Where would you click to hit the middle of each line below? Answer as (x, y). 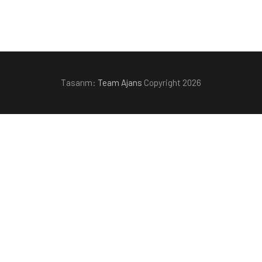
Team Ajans (120, 83)
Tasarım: (79, 83)
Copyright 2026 (172, 83)
